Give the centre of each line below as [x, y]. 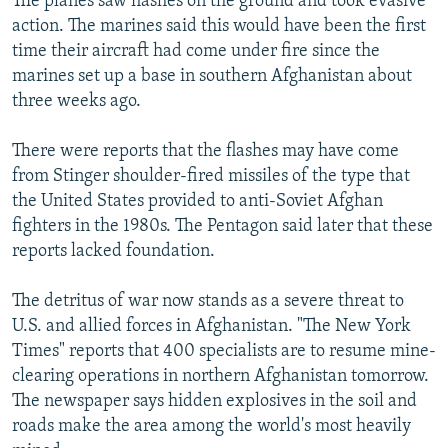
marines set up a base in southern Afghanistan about [212, 76]
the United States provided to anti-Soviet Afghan [197, 201]
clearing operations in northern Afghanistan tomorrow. [220, 376]
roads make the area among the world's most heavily [211, 426]
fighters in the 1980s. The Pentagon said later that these [222, 226]
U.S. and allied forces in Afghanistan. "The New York [211, 326]
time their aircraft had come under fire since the [196, 51]
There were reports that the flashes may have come [205, 151]
